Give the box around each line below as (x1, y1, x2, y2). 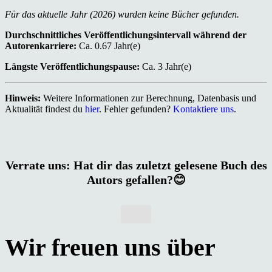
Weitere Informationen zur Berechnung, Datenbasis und (41, 92, 256, 103)
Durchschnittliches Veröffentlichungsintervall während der (5, 29, 246, 40)
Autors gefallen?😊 (86, 172, 186, 186)
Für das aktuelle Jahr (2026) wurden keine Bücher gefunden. (5, 8, 239, 19)
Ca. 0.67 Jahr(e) (76, 40, 140, 51)
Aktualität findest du (5, 103, 85, 114)
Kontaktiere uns (173, 103, 234, 114)
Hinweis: (5, 92, 41, 103)
